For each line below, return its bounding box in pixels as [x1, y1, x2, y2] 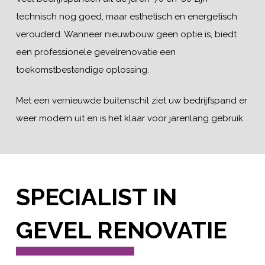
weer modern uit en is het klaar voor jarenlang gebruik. [15, 113, 245, 124]
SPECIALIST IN [15, 183, 177, 211]
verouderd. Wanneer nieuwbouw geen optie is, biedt [15, 28, 237, 40]
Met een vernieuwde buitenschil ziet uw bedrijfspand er [15, 95, 247, 106]
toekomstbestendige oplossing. [15, 64, 149, 75]
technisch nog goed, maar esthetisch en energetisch [15, 11, 237, 22]
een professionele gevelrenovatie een [15, 46, 176, 57]
